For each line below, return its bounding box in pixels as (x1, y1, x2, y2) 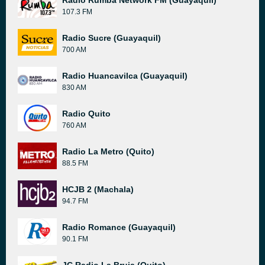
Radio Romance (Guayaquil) (62, 222, 176, 232)
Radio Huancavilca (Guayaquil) (62, 71, 188, 80)
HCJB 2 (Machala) (62, 185, 134, 194)
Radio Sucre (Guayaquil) (62, 33, 161, 43)
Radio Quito (62, 109, 111, 118)
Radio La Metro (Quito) (62, 147, 154, 156)
